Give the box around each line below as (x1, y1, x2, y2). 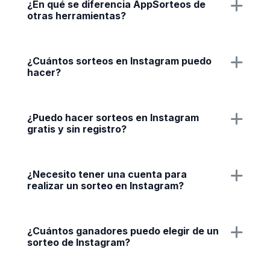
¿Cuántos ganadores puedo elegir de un (27, 225, 219, 237)
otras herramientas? (27, 10, 126, 22)
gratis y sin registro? (27, 123, 127, 135)
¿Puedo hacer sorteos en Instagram (27, 111, 199, 124)
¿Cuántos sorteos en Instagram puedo (27, 55, 212, 67)
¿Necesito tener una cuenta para (27, 168, 187, 180)
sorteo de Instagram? (27, 236, 130, 248)
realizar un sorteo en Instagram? (27, 180, 184, 192)
